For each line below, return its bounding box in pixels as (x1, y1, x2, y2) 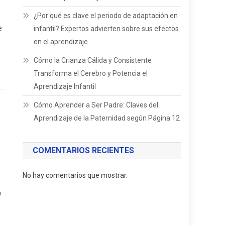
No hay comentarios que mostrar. (23, 171, 128, 179)
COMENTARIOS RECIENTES (33, 146, 135, 155)
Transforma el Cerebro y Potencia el (34, 69, 148, 77)
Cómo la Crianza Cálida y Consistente (34, 56, 152, 64)
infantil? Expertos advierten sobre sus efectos (34, 25, 179, 33)
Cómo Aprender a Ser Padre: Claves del (34, 101, 159, 109)
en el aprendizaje (34, 38, 88, 46)
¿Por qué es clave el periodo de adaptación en (34, 12, 178, 20)
